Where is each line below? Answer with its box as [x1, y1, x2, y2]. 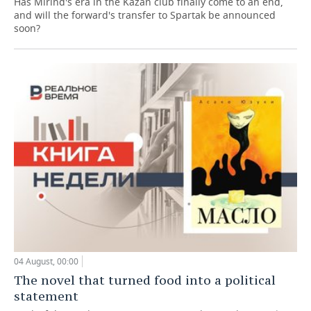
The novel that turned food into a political [14, 271, 276, 288]
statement [14, 287, 78, 304]
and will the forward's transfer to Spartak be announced [14, 8, 276, 22]
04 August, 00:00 [14, 255, 78, 267]
